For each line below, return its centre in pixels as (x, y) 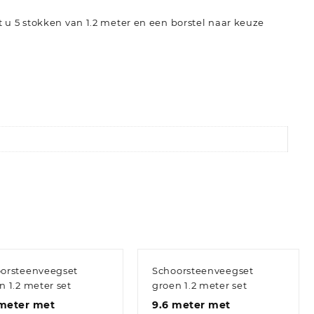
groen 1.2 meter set (200, 285)
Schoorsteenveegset (203, 270)
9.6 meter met (191, 305)
